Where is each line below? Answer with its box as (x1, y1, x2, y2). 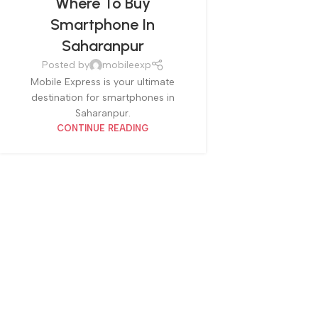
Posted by (41, 59, 89, 72)
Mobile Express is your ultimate (31, 75, 175, 88)
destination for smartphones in (31, 91, 175, 104)
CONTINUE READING (57, 122, 149, 133)
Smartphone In (50, 15, 155, 35)
